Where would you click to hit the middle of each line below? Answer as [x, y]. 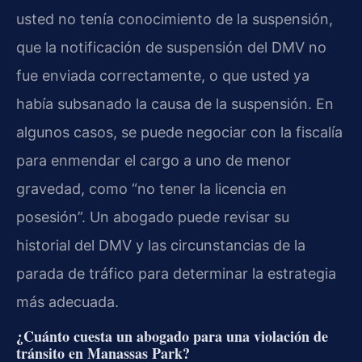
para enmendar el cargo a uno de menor [154, 160]
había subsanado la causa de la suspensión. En [175, 103]
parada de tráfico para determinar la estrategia [176, 273]
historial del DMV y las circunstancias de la [161, 245]
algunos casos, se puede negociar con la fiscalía [179, 132]
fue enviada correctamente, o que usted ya [163, 75]
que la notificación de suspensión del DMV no [171, 47]
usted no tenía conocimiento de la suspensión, [175, 19]
